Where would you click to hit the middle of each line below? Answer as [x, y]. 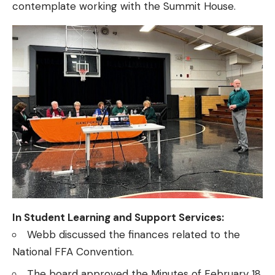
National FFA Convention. [73, 251]
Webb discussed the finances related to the [134, 234]
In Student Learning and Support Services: [118, 217]
